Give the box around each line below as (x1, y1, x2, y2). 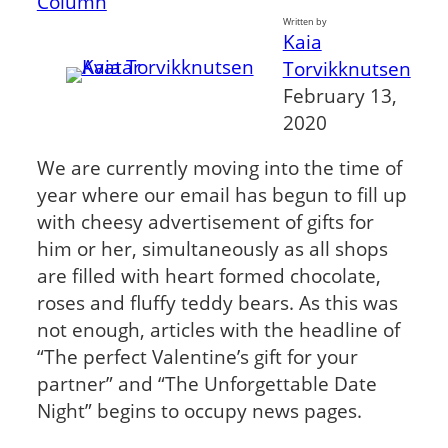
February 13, (282, 82, 397, 108)
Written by (282, 14, 327, 28)
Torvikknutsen (282, 55, 411, 81)
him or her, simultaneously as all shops (36, 236, 388, 262)
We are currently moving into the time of (36, 155, 402, 181)
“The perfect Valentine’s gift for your (36, 344, 358, 370)
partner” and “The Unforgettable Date (36, 371, 377, 397)
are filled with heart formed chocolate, (36, 263, 381, 289)
